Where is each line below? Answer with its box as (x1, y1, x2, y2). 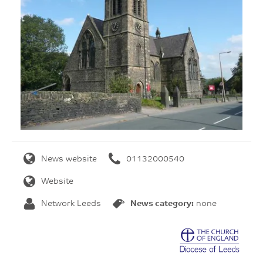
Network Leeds (41, 200, 101, 209)
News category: (130, 200, 194, 209)
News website (41, 154, 97, 164)
